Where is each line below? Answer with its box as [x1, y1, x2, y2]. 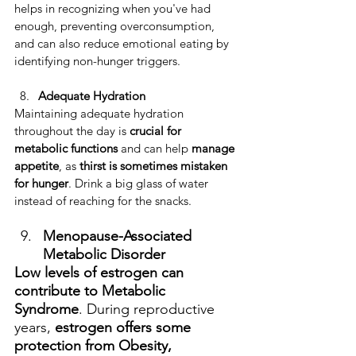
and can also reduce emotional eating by [14, 36, 232, 52]
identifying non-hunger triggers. [14, 53, 180, 69]
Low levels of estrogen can [14, 264, 188, 282]
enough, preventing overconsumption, [14, 18, 218, 34]
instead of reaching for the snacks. [14, 193, 192, 209]
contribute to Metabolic [14, 282, 169, 300]
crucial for [130, 123, 184, 139]
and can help [118, 141, 192, 157]
